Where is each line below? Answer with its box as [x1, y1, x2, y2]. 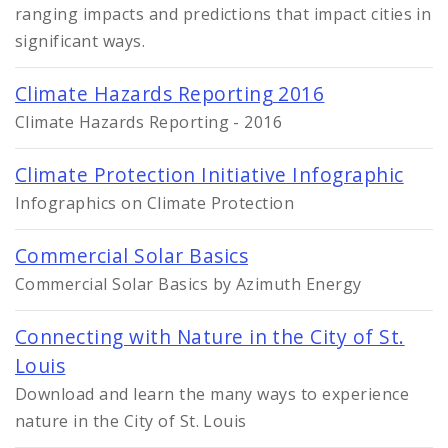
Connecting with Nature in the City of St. [15, 322, 405, 350]
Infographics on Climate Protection [15, 191, 295, 214]
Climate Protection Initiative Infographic [15, 160, 404, 188]
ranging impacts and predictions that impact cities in [15, 2, 432, 25]
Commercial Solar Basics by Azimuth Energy [15, 272, 362, 295]
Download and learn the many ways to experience [15, 382, 410, 405]
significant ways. [15, 29, 146, 52]
